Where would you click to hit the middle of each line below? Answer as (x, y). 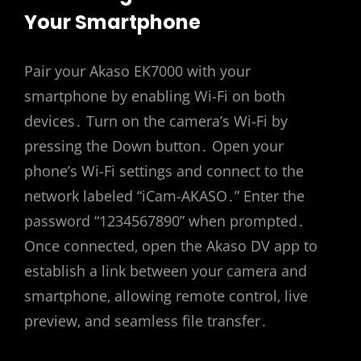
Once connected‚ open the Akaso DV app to (171, 245)
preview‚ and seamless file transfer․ (146, 320)
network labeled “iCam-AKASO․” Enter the (164, 195)
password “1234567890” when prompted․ (164, 220)
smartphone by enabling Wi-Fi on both (155, 95)
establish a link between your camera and (166, 270)
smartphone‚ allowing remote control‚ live (166, 295)
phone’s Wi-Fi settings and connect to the (164, 170)
